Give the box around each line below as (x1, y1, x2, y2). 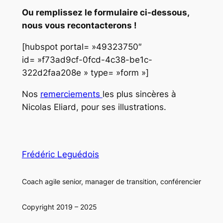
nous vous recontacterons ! (21, 20, 137, 31)
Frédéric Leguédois (21, 149, 99, 160)
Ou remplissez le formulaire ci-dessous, (21, 7, 189, 18)
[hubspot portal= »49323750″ (21, 41, 142, 52)
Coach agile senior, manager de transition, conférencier (21, 177, 201, 186)
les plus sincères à (102, 89, 176, 99)
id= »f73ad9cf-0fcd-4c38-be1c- (21, 54, 152, 65)
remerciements (40, 89, 103, 99)
